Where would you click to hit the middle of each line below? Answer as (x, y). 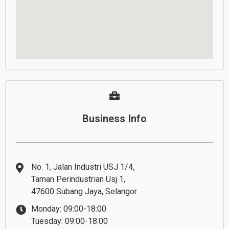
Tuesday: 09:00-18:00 (70, 221)
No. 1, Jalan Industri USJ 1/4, (83, 167)
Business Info (114, 119)
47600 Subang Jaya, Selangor (84, 192)
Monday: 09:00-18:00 (69, 209)
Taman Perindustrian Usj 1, (78, 179)
